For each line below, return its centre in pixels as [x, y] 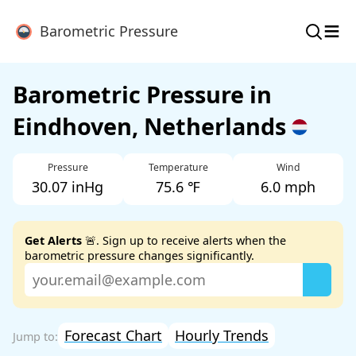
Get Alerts [53, 241]
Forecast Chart [113, 335]
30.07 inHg [68, 187]
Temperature [178, 168]
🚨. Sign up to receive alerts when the [184, 241]
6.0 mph [288, 187]
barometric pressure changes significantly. [139, 256]
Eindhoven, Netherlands [152, 126]
